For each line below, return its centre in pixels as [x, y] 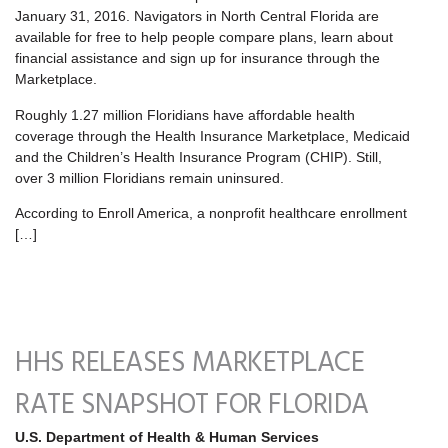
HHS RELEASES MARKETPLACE [189, 364]
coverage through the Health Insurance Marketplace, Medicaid [212, 135]
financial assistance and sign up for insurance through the [197, 58]
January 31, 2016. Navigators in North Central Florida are [197, 16]
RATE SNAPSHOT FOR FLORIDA [192, 406]
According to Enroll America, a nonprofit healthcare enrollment [211, 213]
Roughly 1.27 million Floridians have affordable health [185, 114]
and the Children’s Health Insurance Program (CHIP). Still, [198, 156]
